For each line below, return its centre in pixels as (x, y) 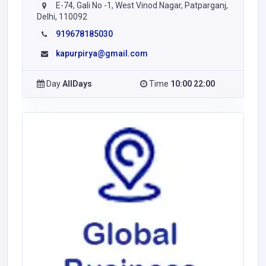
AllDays (77, 84)
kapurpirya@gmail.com (102, 54)
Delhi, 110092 (62, 17)
